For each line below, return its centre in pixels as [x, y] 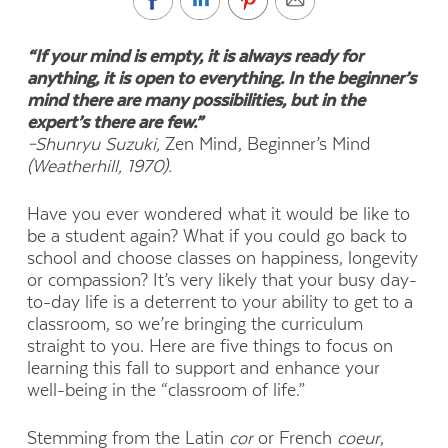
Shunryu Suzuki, [99, 143]
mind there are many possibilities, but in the [195, 99]
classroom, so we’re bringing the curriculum [194, 324]
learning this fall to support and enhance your [203, 368]
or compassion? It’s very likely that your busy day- [221, 280]
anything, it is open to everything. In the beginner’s [221, 77]
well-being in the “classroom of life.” [165, 390]
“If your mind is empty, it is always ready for [194, 55]
